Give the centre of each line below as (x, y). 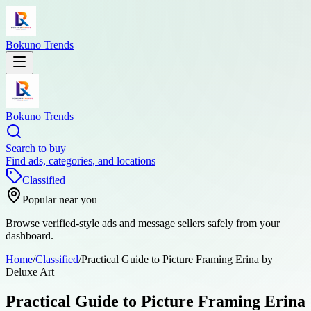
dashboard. (30, 236)
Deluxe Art (30, 272)
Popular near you (60, 200)
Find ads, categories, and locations (81, 161)
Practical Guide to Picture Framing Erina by (177, 259)
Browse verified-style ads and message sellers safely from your (143, 223)
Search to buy (36, 148)
